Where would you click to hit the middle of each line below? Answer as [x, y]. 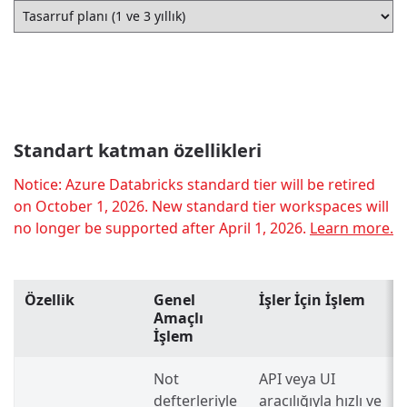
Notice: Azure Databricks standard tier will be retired [194, 184]
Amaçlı [179, 318]
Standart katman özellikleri [138, 150]
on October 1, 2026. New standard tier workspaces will [201, 206]
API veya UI [297, 378]
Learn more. [352, 228]
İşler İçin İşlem [312, 299]
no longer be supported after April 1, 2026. [162, 228]
